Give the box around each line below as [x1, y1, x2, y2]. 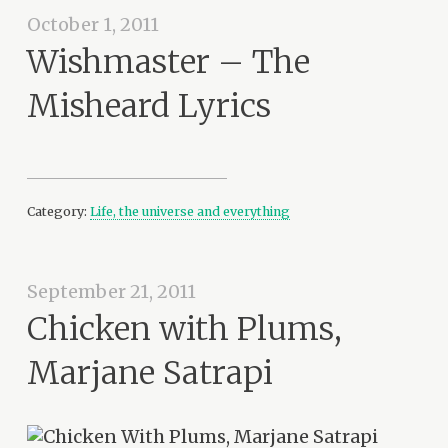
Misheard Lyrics [27, 85, 272, 126]
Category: [27, 203, 91, 219]
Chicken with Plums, [27, 308, 343, 349]
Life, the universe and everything [90, 203, 291, 219]
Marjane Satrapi [27, 352, 274, 393]
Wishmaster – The [27, 41, 311, 82]
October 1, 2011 [27, 13, 160, 37]
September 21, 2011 [27, 280, 197, 304]
